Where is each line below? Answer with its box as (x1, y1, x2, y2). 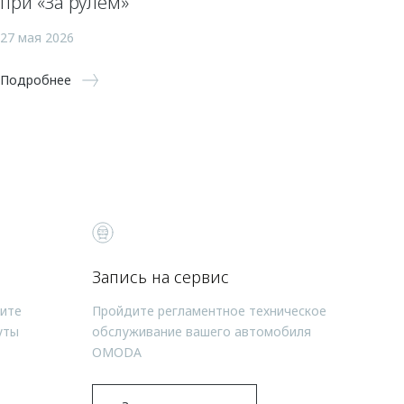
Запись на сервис (92, 265, 229, 288)
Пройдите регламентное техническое (92, 301, 326, 319)
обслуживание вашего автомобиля (92, 322, 311, 340)
